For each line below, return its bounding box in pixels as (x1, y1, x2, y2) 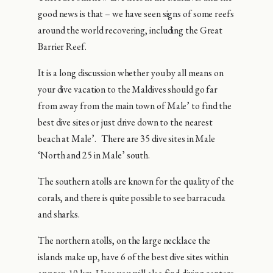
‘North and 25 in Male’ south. (38, 149, 151, 162)
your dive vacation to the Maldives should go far (38, 83, 218, 96)
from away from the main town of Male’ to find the (38, 99, 232, 113)
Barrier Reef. (38, 40, 87, 54)
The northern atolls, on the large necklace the (38, 234, 211, 247)
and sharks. (38, 208, 80, 221)
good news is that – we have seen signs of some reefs (38, 7, 234, 21)
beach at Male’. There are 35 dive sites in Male (38, 132, 216, 146)
